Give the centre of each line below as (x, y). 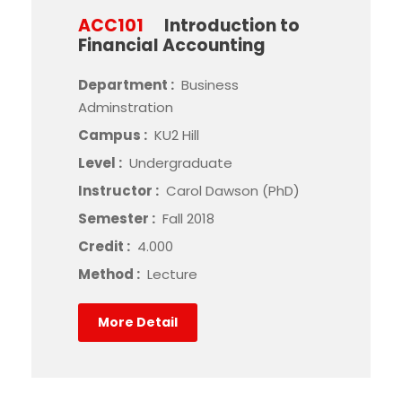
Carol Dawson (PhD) (233, 191)
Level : (101, 163)
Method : (110, 274)
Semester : (118, 218)
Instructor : (120, 191)
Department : (127, 85)
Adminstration (126, 107)
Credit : (105, 246)
